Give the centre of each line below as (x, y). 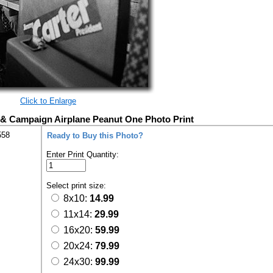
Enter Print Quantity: (83, 154)
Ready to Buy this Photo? (95, 136)
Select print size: (77, 186)
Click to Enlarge (48, 101)
